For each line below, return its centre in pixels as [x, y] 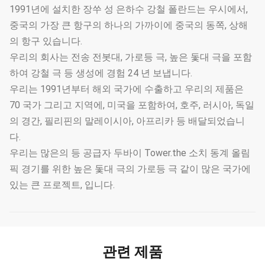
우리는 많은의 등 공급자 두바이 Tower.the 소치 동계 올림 [130, 153]
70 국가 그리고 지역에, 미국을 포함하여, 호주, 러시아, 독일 [132, 105]
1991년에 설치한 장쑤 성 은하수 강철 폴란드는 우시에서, [129, 9]
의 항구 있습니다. [46, 41]
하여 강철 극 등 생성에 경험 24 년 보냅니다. [101, 73]
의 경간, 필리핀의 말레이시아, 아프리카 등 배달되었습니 [127, 121]
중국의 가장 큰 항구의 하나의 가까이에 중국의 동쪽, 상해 [129, 25]
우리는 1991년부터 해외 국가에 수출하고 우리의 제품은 [127, 89]
